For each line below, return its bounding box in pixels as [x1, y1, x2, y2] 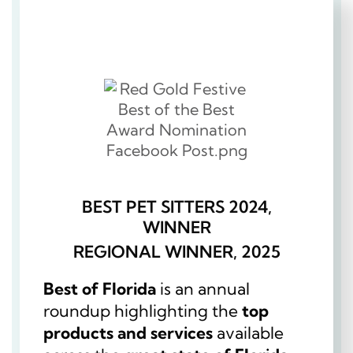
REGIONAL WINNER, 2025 [72, 240, 281, 262]
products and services [43, 321, 213, 343]
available [213, 321, 284, 343]
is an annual [156, 277, 250, 299]
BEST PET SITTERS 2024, [81, 195, 272, 217]
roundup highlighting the [43, 299, 242, 321]
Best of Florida [43, 277, 156, 299]
